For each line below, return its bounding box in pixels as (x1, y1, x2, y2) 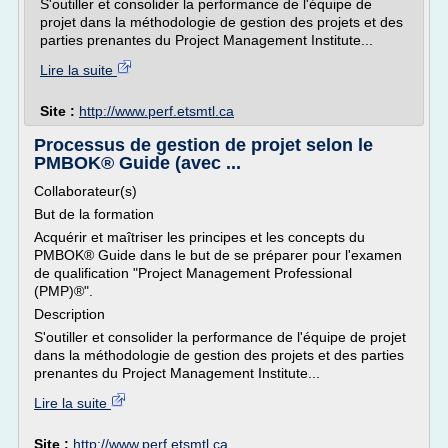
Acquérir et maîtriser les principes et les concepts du (34, 229, 365, 245)
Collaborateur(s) (34, 183, 137, 199)
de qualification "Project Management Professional (34, 265, 352, 281)
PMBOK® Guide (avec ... (34, 153, 241, 173)
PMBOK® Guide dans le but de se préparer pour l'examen (34, 247, 402, 263)
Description (34, 306, 105, 322)
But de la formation (34, 206, 154, 222)
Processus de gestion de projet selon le (34, 135, 373, 155)
